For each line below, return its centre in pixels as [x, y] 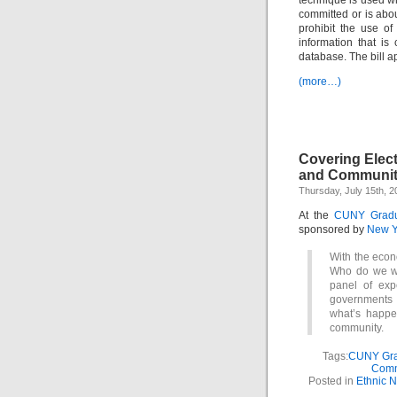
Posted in [332, 381]
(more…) [320, 82]
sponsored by [333, 230]
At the [316, 215]
